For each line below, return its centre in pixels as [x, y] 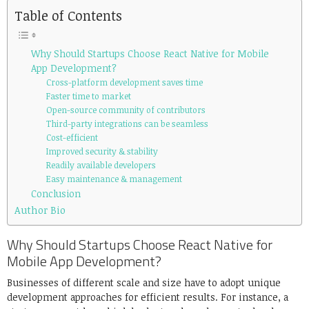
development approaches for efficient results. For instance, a [148, 297]
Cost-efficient [73, 138]
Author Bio [40, 210]
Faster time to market [89, 97]
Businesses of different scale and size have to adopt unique [144, 283]
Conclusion [57, 194]
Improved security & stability [103, 152]
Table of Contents [68, 16]
